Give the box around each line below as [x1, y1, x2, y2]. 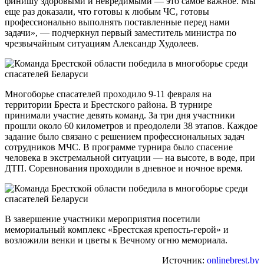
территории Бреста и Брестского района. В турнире [5, 99, 212, 110]
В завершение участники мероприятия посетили [5, 213, 200, 224]
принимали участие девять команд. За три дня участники [5, 110, 235, 120]
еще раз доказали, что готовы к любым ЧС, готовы [5, 6, 209, 16]
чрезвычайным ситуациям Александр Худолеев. [5, 38, 199, 48]
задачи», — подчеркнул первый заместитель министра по [5, 27, 236, 38]
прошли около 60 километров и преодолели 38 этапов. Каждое [5, 120, 258, 131]
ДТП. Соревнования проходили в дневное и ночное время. [5, 163, 243, 173]
